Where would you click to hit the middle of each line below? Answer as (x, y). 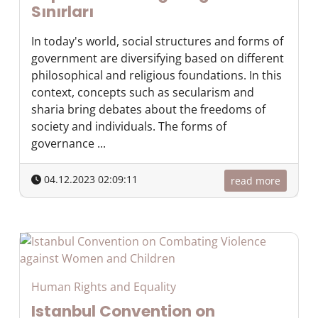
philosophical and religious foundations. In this (157, 75)
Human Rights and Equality (104, 287)
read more (256, 181)
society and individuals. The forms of (129, 126)
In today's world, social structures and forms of (157, 41)
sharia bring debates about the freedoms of (148, 109)
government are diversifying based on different (158, 58)
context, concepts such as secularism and (143, 92)
